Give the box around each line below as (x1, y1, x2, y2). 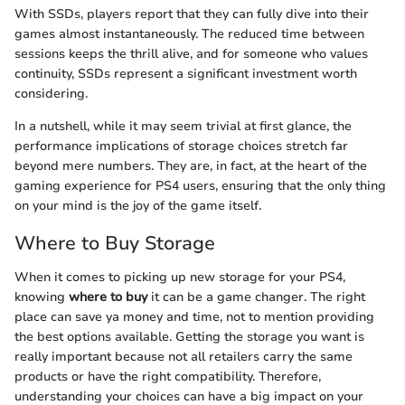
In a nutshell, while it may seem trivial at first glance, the (14, 117, 352, 135)
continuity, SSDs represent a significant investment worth (14, 64, 357, 82)
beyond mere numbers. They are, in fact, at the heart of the (14, 156, 367, 174)
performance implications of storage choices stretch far (14, 137, 348, 155)
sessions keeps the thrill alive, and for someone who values (14, 44, 368, 62)
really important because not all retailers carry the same (14, 348, 353, 365)
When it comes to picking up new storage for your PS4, (14, 268, 345, 286)
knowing (14, 288, 69, 306)
